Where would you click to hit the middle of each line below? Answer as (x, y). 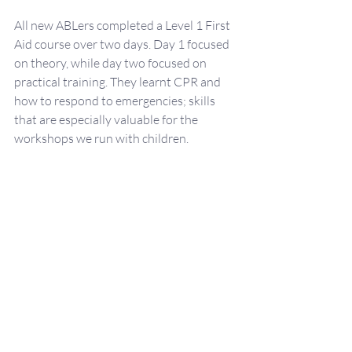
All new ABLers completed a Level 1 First (123, 25)
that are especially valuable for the (107, 119)
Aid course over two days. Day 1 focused (123, 44)
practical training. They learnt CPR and (119, 82)
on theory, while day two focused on (112, 63)
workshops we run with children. (101, 138)
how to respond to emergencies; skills (116, 101)
